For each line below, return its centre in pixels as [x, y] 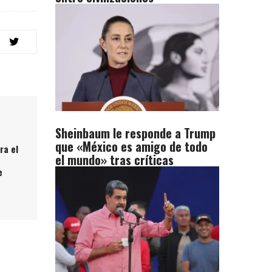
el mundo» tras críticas [114, 160]
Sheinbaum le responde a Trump [135, 133]
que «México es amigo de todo [131, 147]
